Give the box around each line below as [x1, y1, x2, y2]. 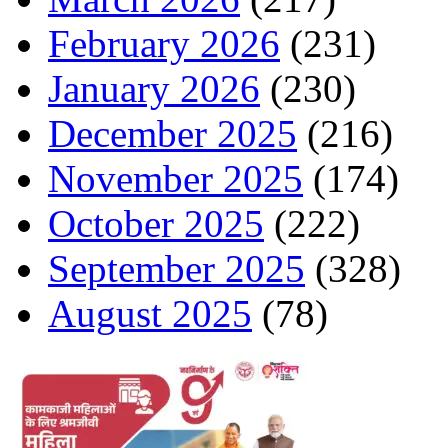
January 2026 [48, 67, 260, 110]
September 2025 [48, 247, 305, 290]
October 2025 [48, 202, 264, 245]
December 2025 [48, 112, 297, 155]
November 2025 [48, 157, 303, 200]
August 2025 [48, 292, 252, 335]
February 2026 [48, 22, 280, 65]
